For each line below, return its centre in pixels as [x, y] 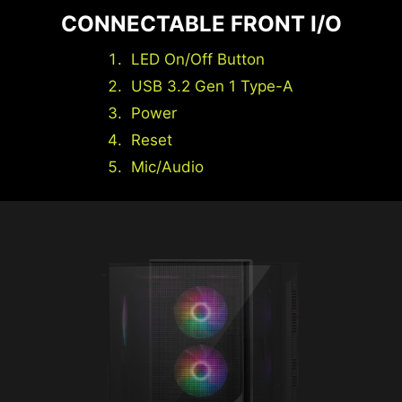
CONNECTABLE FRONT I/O [201, 24]
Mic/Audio [167, 167]
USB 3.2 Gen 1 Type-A [212, 87]
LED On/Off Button [197, 60]
